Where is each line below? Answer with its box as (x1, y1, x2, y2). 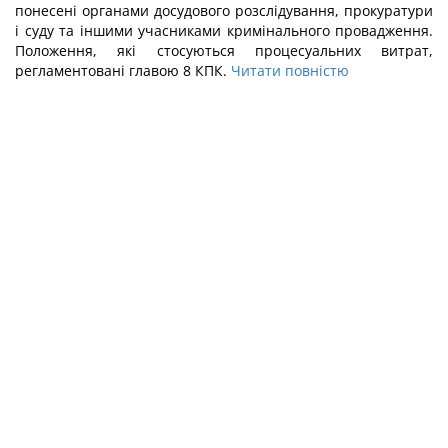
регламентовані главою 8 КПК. (15, 61, 231, 80)
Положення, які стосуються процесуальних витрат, (15, 41, 433, 60)
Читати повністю (231, 61, 349, 80)
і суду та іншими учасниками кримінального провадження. (15, 21, 433, 40)
